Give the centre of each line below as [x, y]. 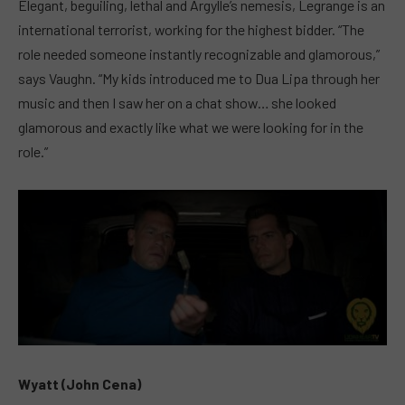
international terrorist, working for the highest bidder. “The [191, 29]
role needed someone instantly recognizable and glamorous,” [199, 53]
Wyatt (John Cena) [80, 384]
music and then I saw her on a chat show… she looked [177, 102]
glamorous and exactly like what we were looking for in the [191, 127]
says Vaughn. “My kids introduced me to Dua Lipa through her [199, 78]
